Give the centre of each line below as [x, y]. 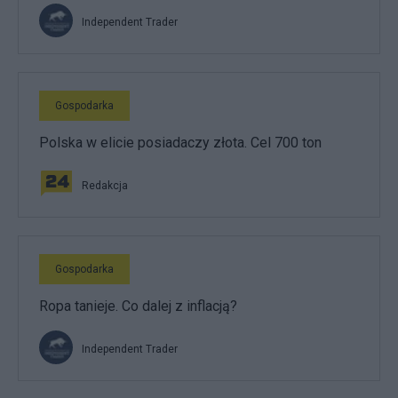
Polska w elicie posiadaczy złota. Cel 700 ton [180, 143]
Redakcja [105, 186]
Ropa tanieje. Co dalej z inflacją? [138, 306]
